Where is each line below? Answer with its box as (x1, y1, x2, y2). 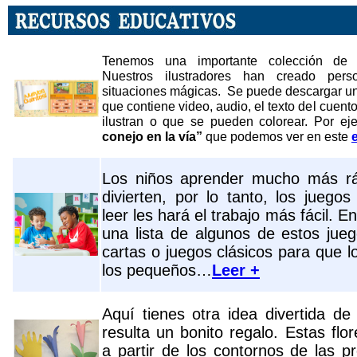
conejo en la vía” (102, 129, 206, 143)
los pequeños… (102, 261, 212, 279)
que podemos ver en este (206, 129, 348, 143)
